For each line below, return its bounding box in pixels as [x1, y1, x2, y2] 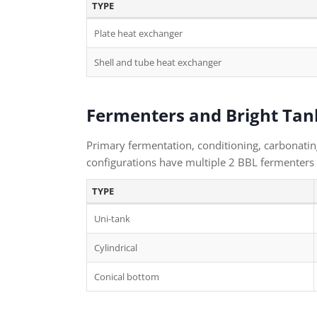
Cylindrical [94, 241, 137, 254]
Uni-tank [94, 212, 130, 225]
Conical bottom [94, 270, 159, 283]
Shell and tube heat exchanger [94, 56, 221, 69]
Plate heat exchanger [94, 27, 183, 40]
